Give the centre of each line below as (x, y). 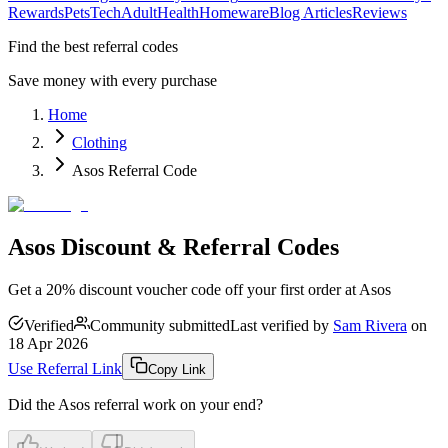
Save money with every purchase (112, 81)
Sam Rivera (370, 325)
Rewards (36, 13)
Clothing (99, 143)
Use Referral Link (65, 368)
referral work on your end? (176, 404)
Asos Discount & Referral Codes (173, 247)
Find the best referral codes (93, 47)
